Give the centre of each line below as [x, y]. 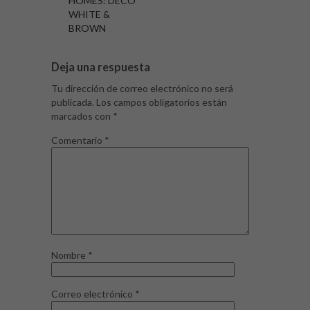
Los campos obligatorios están [162, 102]
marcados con [82, 116]
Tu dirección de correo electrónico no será [142, 88]
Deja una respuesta [101, 66]
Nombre [70, 255]
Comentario [78, 140]
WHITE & [89, 14]
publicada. [73, 102]
